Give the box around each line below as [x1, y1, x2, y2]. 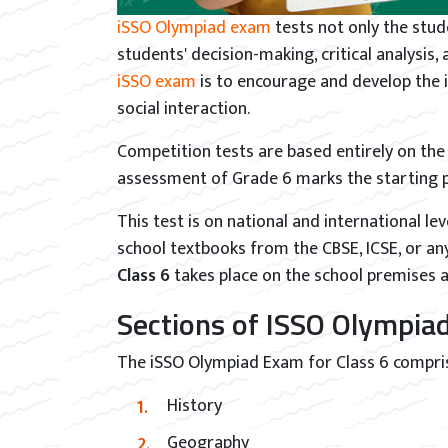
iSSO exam [117, 67, 196, 97]
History [167, 391, 222, 421]
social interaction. [117, 94, 250, 124]
